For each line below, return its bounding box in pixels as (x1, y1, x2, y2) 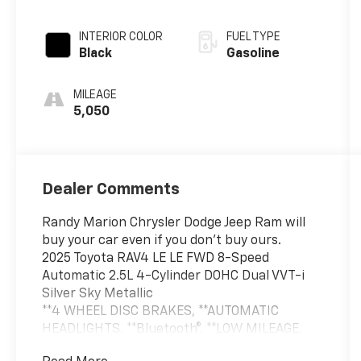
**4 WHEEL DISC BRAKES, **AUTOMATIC (42, 305, 280, 318)
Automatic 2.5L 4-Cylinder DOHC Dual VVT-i (42, 269, 305, 283)
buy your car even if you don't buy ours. (42, 234, 282, 247)
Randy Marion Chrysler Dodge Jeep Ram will (42, 216, 306, 230)
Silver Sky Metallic (42, 287, 154, 301)
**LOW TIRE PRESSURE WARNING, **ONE (42, 340, 283, 354)
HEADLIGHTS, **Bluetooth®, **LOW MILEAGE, (42, 322, 303, 336)
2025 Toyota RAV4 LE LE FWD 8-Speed (42, 251, 270, 265)
